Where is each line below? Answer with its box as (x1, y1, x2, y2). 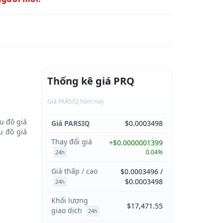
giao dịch (51, 206, 84, 215)
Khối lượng (51, 196, 88, 205)
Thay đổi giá (51, 137, 92, 146)
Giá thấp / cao (51, 166, 98, 176)
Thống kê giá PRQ (47, 74, 134, 88)
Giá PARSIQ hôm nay (47, 97, 104, 106)
